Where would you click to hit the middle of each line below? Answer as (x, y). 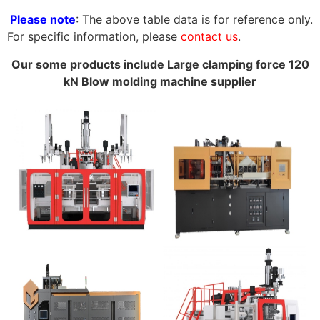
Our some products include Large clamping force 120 (160, 64)
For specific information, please (94, 37)
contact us (209, 37)
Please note (41, 20)
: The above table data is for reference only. (194, 20)
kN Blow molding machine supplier (160, 81)
